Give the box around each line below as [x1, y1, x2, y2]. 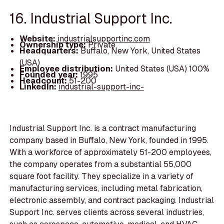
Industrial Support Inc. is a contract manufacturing [9, 122, 196, 133]
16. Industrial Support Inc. [9, 8, 172, 27]
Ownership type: [19, 39, 88, 50]
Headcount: [19, 75, 69, 86]
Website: [19, 33, 57, 44]
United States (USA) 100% [114, 63, 209, 74]
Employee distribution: [19, 63, 115, 74]
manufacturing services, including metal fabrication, [9, 182, 203, 193]
